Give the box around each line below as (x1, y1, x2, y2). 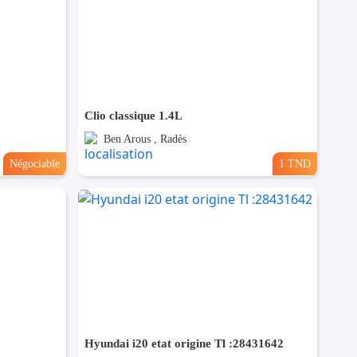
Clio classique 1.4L (84, 109, 183, 123)
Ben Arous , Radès (104, 133, 187, 146)
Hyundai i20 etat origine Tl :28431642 (84, 337, 284, 351)
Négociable (10, 157, 61, 171)
